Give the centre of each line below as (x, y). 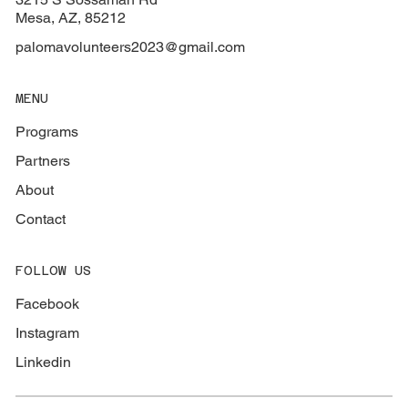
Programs (47, 131)
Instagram (48, 332)
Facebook (48, 303)
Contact (41, 219)
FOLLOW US (54, 270)
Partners (43, 160)
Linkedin (44, 362)
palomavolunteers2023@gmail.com (131, 47)
